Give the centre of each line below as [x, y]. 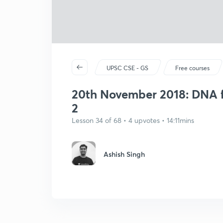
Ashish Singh [124, 154]
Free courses [193, 68]
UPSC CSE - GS [128, 68]
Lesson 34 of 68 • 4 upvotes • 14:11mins [133, 120]
